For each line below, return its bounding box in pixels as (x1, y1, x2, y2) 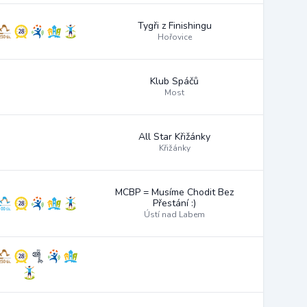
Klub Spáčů (150, 75, 199, 88)
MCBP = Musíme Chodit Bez (115, 186, 234, 199)
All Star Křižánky (138, 130, 210, 143)
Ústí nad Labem (144, 209, 205, 220)
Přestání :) (153, 197, 196, 210)
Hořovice (157, 32, 192, 42)
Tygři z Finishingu (137, 19, 212, 32)
